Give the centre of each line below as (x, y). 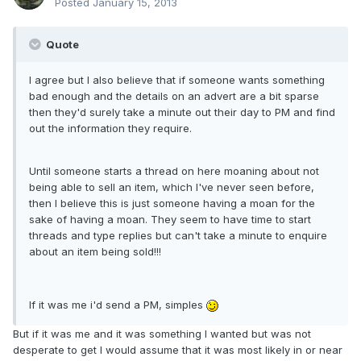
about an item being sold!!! (95, 252)
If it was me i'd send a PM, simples (118, 305)
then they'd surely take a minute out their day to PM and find (182, 112)
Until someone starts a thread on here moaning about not (174, 171)
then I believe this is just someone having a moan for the (172, 203)
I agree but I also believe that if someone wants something (177, 80)
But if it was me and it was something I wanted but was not (162, 334)
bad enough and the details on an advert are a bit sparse (174, 96)
